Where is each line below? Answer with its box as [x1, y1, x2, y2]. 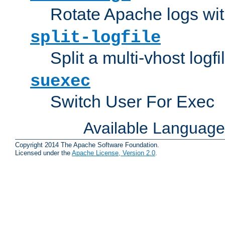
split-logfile [30, 28, 161, 47]
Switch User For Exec [50, 91, 214, 111]
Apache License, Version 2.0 [72, 149, 155, 157]
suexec [30, 71, 90, 91]
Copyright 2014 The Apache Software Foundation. [15, 141, 159, 149]
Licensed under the [15, 149, 72, 157]
